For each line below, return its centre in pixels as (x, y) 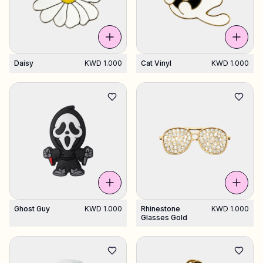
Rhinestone (161, 209)
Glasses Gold (164, 218)
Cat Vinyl (156, 63)
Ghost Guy (32, 209)
